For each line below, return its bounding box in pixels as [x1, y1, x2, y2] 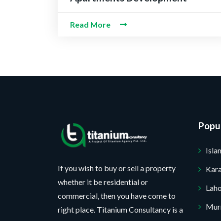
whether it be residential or [58, 177, 148, 187]
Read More [70, 20, 112, 29]
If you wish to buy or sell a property [58, 163, 176, 173]
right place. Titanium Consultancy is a [58, 205, 183, 215]
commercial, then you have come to [58, 191, 176, 201]
